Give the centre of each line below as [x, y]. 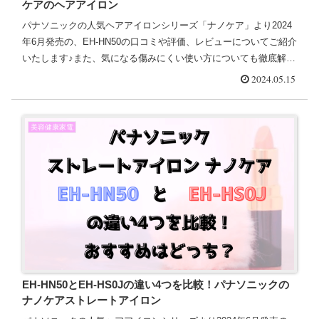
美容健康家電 [52, 127]
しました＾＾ [49, 74]
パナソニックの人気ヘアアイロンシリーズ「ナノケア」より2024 [157, 25]
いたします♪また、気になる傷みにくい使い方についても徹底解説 [158, 58]
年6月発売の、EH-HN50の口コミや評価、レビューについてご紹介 [159, 41]
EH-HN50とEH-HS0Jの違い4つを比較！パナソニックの [155, 284]
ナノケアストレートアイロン [91, 300]
